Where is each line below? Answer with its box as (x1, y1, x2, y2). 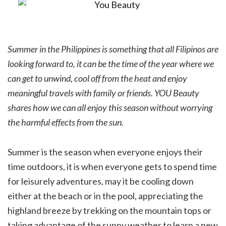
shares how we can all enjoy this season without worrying (8, 102, 212, 114)
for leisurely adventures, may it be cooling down (8, 176, 194, 187)
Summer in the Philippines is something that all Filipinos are (8, 43, 218, 55)
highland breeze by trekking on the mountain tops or (8, 205, 211, 216)
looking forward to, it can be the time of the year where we (8, 58, 214, 70)
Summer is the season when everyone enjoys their (8, 146, 203, 158)
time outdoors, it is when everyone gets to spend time (8, 161, 217, 173)
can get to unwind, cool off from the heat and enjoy (8, 73, 187, 84)
